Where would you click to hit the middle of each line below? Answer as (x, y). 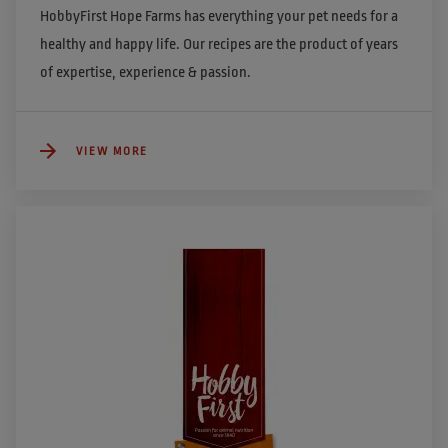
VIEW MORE (112, 151)
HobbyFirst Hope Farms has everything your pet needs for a (219, 17)
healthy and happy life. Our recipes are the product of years (219, 45)
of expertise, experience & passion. (147, 73)
